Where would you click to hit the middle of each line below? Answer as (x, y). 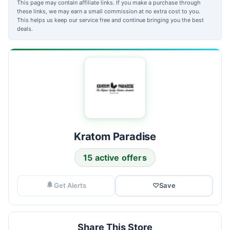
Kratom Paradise (115, 136)
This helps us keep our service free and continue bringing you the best (110, 20)
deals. (25, 28)
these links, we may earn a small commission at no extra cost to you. (109, 11)
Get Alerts (70, 185)
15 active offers (115, 157)
